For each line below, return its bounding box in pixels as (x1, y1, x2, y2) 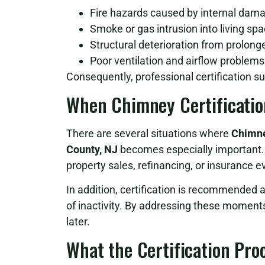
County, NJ (66, 143, 118, 156)
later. (66, 215, 90, 228)
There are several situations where (66, 127, 231, 140)
